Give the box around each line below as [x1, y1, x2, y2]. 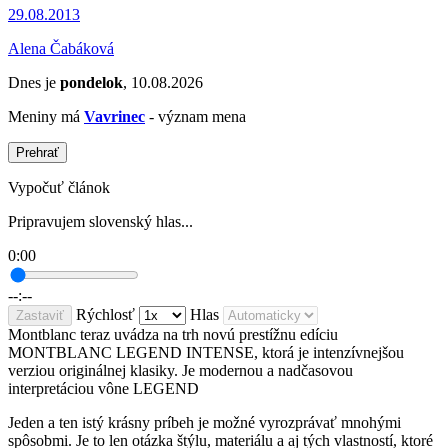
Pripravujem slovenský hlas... [8, 213, 193, 231]
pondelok [60, 74, 123, 92]
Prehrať [16, 145, 59, 161]
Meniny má [8, 108, 84, 126]
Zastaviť [16, 308, 64, 324]
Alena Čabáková [8, 40, 114, 58]
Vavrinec [84, 108, 145, 126]
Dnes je [8, 74, 60, 92]
